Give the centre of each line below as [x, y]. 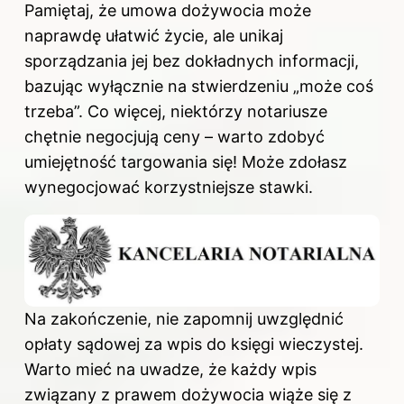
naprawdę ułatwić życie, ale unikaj [154, 35]
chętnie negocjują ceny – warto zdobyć [174, 136]
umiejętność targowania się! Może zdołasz [186, 161]
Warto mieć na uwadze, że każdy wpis [170, 370]
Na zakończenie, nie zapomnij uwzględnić [184, 319]
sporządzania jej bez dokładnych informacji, [192, 60]
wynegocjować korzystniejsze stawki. [169, 187]
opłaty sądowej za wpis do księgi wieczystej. [194, 344]
